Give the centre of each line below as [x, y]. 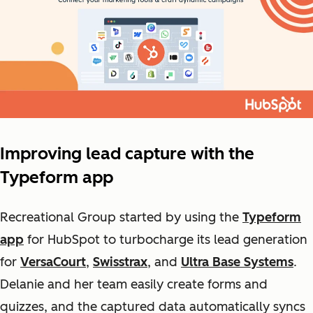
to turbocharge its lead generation [204, 240]
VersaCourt [53, 262]
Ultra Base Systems [237, 262]
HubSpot [74, 240]
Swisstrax [120, 262]
